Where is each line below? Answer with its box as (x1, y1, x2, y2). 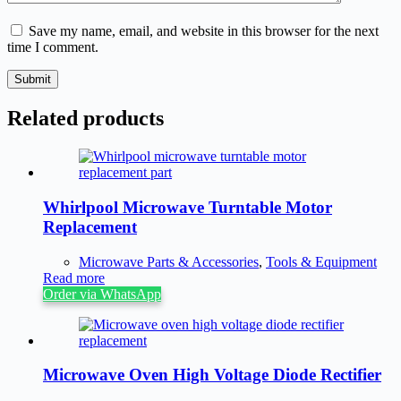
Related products (7, 107, 164, 131)
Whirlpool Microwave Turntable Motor (43, 197, 332, 217)
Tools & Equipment (266, 253, 377, 269)
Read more (43, 269, 105, 286)
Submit (14, 73, 51, 87)
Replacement (43, 217, 137, 236)
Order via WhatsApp (43, 286, 161, 302)
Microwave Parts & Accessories (79, 253, 259, 269)
